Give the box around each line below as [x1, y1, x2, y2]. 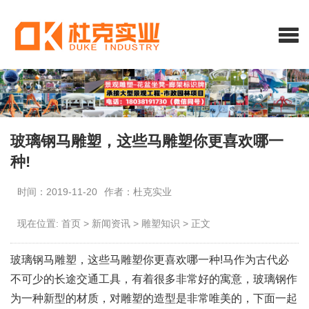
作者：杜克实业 [104, 186, 172, 197]
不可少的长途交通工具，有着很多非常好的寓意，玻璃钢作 [10, 273, 297, 285]
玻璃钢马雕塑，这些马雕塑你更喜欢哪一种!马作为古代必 [10, 254, 289, 266]
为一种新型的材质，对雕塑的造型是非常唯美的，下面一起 [10, 292, 297, 304]
